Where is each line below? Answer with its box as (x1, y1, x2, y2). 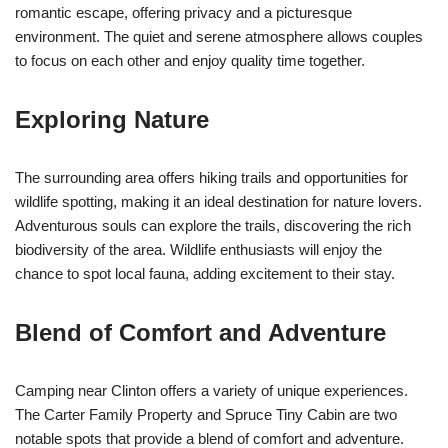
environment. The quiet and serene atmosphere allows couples (15, 27, 423, 45)
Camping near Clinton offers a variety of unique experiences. (15, 381, 408, 399)
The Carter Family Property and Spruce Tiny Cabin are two (15, 405, 397, 423)
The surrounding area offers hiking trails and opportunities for (15, 168, 408, 186)
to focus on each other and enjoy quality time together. (15, 51, 365, 69)
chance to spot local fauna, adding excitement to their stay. (15, 264, 395, 282)
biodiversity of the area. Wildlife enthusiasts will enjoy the (15, 240, 382, 258)
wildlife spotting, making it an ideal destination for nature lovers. (15, 192, 422, 210)
